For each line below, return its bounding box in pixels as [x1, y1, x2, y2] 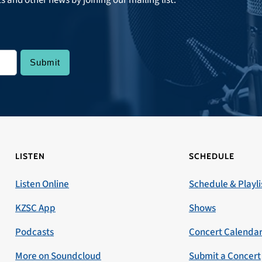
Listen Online [15, 177, 70, 191]
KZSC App [15, 201, 56, 215]
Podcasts [15, 225, 54, 239]
